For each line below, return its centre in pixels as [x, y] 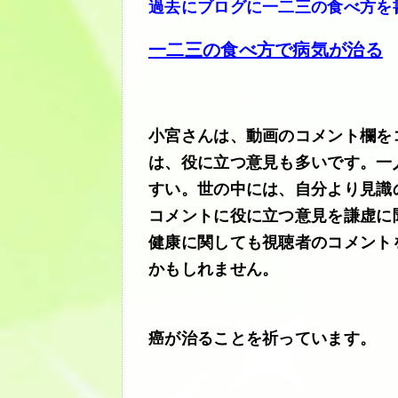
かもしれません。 [214, 269]
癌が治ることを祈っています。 [263, 338]
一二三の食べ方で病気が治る [266, 49]
